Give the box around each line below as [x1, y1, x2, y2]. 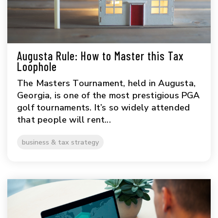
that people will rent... [17, 114, 111, 126]
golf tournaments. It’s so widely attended [17, 102, 190, 114]
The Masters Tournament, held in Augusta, [17, 77, 196, 90]
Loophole [17, 59, 57, 74]
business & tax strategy [22, 137, 99, 147]
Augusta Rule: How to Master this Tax [17, 49, 184, 63]
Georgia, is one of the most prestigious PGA [17, 90, 200, 102]
